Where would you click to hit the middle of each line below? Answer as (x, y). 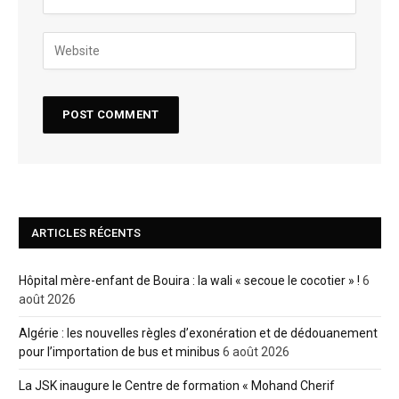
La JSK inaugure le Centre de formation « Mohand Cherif (177, 385)
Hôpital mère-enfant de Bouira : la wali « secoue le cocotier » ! (189, 280)
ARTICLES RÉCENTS (86, 232)
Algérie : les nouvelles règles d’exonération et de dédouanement (198, 333)
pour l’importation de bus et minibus (119, 351)
